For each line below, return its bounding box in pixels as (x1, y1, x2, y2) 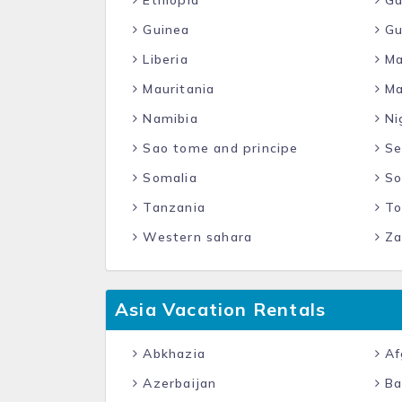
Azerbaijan (138, 375, 217, 391)
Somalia (138, 170, 197, 186)
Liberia (138, 51, 188, 67)
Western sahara (138, 229, 253, 245)
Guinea (138, 22, 190, 38)
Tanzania (138, 199, 206, 215)
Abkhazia (138, 345, 206, 362)
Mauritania (138, 81, 215, 97)
